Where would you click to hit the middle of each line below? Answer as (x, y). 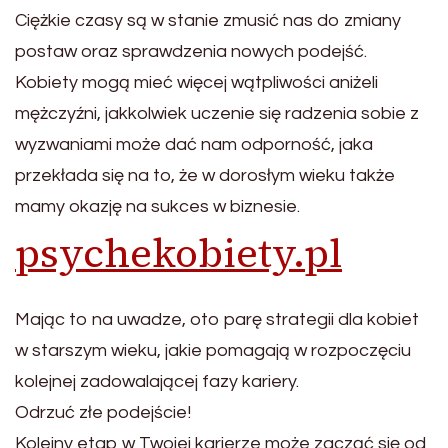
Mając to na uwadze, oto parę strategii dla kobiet (217, 320)
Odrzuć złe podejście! (103, 413)
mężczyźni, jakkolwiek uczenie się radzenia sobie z (217, 114)
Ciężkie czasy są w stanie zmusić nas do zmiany (208, 21)
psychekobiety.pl (178, 253)
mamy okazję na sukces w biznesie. (157, 207)
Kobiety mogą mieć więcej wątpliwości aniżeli (196, 83)
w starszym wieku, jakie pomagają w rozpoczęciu (213, 351)
